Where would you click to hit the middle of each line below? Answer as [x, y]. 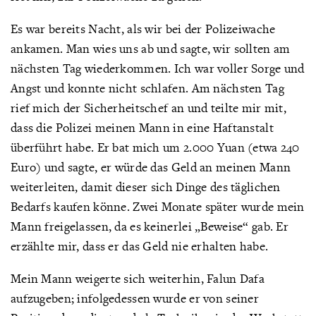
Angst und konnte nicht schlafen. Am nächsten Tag [147, 88]
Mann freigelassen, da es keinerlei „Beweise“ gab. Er [150, 226]
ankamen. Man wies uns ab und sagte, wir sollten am [151, 48]
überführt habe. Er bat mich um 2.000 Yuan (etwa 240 [155, 147]
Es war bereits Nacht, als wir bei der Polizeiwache [143, 29]
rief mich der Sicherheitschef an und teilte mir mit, [148, 108]
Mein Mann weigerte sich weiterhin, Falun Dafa [138, 278]
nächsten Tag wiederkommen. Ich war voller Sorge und [158, 68]
